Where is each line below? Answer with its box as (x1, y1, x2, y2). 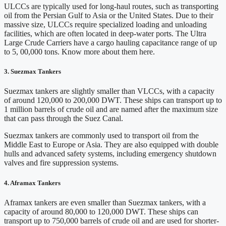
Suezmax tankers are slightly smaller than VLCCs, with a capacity (4, 87, 214, 96)
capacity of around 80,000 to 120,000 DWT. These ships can (4, 207, 198, 216)
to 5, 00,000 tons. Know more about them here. (4, 47, 155, 56)
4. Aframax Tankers (4, 179, 61, 187)
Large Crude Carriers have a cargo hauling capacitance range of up (4, 38, 217, 47)
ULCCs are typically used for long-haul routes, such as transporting (4, 2, 218, 11)
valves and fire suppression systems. (4, 158, 119, 167)
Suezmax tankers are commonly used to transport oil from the (4, 131, 199, 140)
